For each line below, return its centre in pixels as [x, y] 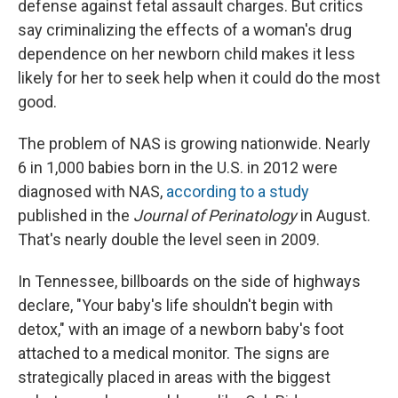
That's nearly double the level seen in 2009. [169, 240]
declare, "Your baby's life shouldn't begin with [175, 306]
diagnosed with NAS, [92, 192]
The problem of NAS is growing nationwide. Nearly [194, 144]
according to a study [238, 192]
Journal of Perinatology [215, 216]
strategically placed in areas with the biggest [174, 378]
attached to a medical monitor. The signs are [174, 354]
